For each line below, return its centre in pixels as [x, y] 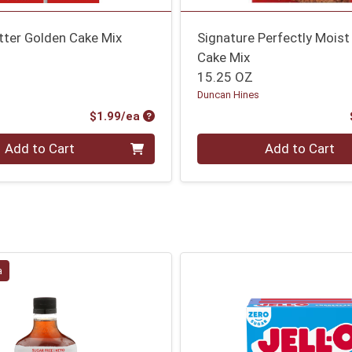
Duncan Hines [229, 95]
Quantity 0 [228, 142]
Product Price [181, 115]
